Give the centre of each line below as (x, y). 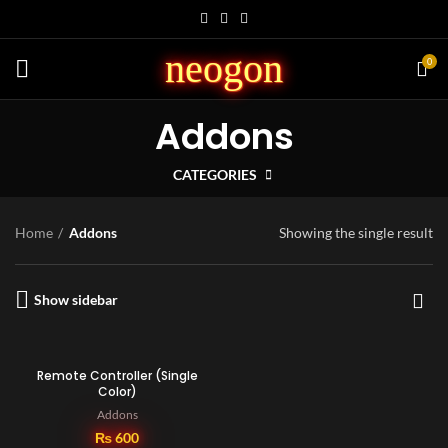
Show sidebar (76, 300)
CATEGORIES (214, 175)
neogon (224, 68)
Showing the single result (356, 233)
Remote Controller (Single (117, 376)
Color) (117, 392)
